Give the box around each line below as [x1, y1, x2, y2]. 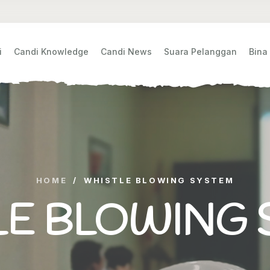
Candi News [100, 46, 152, 57]
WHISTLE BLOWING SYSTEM [83, 175, 234, 185]
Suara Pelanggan [163, 46, 237, 57]
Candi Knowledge [13, 46, 89, 57]
